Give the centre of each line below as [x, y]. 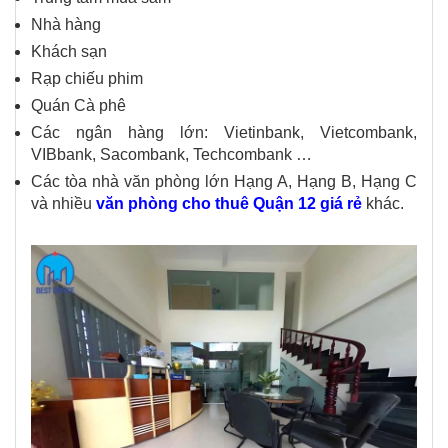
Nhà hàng [66, 24]
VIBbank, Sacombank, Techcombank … [171, 154]
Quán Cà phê [78, 105]
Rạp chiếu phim [87, 78]
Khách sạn [69, 51]
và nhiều [63, 203]
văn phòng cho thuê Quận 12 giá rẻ [229, 203]
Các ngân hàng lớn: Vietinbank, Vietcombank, [224, 132]
